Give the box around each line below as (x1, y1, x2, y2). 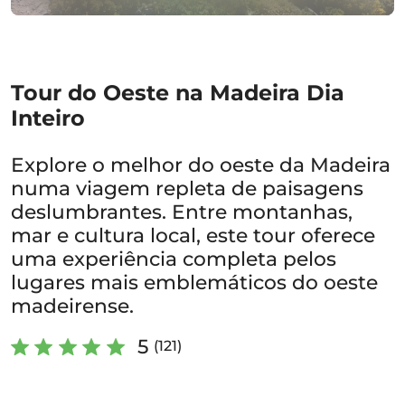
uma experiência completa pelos (11, 247, 336, 270)
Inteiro (11, 105, 85, 131)
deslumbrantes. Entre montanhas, (11, 200, 353, 223)
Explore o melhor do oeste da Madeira (11, 153, 391, 176)
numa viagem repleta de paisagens (11, 176, 363, 200)
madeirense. (11, 294, 134, 317)
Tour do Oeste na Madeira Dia (11, 80, 344, 106)
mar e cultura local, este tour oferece (11, 223, 375, 247)
